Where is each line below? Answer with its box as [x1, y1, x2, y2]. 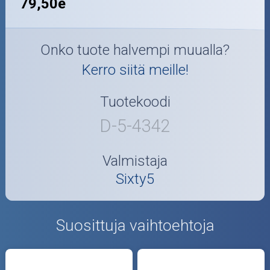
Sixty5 [116, 171, 154, 188]
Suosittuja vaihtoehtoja [55, 216, 215, 235]
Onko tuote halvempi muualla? [40, 42, 230, 59]
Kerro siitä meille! [81, 61, 189, 79]
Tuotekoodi [99, 93, 171, 110]
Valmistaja [102, 152, 168, 170]
